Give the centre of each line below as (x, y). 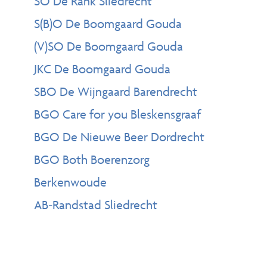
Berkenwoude (71, 182)
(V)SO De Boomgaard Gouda (109, 46)
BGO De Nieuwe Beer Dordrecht (119, 137)
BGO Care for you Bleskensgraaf (118, 114)
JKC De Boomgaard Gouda (103, 69)
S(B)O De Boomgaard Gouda (108, 24)
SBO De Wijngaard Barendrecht (116, 92)
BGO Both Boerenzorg (92, 160)
